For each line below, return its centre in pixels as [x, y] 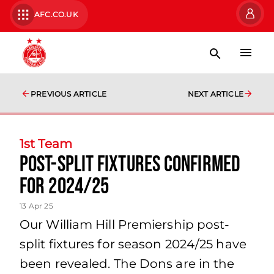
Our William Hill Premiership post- [125, 224]
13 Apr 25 [36, 206]
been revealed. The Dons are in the [127, 264]
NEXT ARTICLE [215, 94]
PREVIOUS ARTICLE [69, 94]
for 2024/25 [65, 187]
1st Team [46, 144]
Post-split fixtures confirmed [130, 165]
